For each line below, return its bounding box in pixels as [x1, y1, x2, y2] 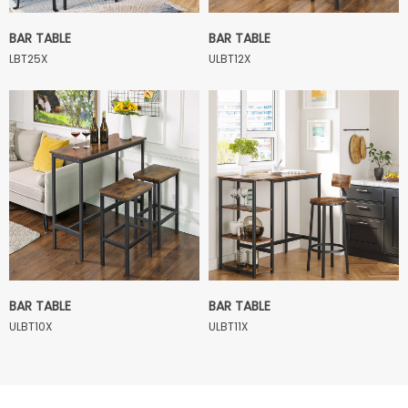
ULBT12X [209, 51, 250, 66]
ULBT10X [9, 319, 52, 334]
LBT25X [9, 51, 47, 66]
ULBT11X [209, 319, 248, 334]
